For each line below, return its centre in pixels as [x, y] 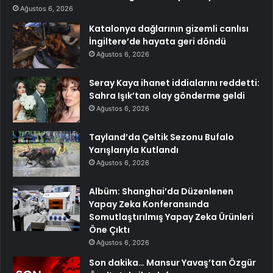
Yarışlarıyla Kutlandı [134, 150]
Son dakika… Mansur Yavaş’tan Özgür [172, 263]
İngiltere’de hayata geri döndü [158, 42]
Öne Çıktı [109, 230]
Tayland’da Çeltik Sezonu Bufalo [161, 137]
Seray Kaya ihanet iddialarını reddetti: [174, 83]
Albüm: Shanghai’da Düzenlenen [161, 192]
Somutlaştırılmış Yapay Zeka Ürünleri [171, 217]
